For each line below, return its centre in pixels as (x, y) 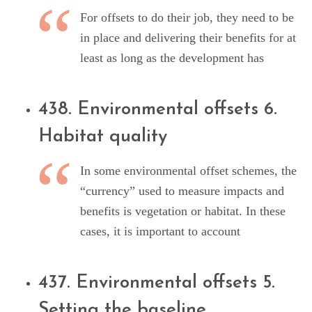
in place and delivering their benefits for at (188, 38)
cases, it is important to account (160, 232)
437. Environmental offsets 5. (157, 283)
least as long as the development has (172, 58)
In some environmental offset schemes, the (188, 171)
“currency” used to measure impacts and (182, 191)
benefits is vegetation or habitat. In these (183, 211)
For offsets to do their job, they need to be (187, 18)
